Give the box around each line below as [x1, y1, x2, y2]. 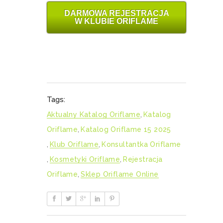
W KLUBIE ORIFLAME [75, 16, 158, 25]
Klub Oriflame [50, 140, 99, 148]
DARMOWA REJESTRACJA [64, 8, 169, 17]
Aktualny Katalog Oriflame [47, 110, 140, 118]
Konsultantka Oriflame [102, 140, 181, 148]
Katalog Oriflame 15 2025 [81, 125, 171, 133]
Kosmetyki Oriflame [50, 155, 120, 163]
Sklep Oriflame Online [81, 170, 159, 178]
